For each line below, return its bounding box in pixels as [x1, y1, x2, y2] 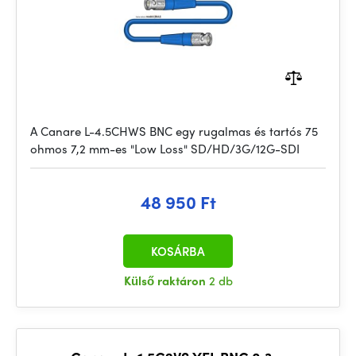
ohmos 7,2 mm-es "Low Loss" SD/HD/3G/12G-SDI [30, 140, 300, 157]
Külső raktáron [123, 272, 209, 289]
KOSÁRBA [151, 242, 205, 260]
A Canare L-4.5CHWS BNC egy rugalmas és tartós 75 [30, 122, 318, 140]
